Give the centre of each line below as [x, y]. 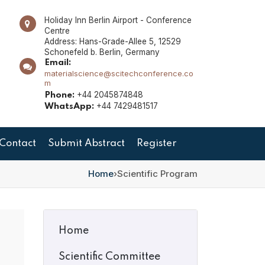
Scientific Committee [109, 257]
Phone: [59, 95]
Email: [57, 63]
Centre [57, 31]
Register [156, 143]
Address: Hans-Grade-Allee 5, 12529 [112, 41]
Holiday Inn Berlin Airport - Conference [118, 20]
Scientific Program [157, 174]
